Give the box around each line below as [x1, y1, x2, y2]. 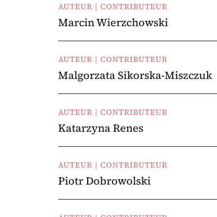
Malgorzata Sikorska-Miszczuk [58, 68, 212, 82]
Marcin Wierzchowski [58, 15, 168, 30]
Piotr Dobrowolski [58, 173, 151, 188]
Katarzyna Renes [58, 121, 143, 135]
